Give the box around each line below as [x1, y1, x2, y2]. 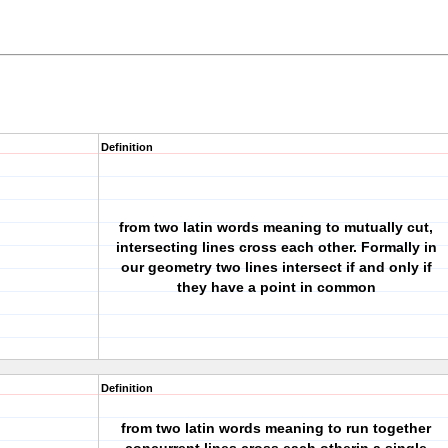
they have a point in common [176, 279, 376, 295]
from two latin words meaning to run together [121, 420, 431, 436]
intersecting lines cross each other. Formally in [115, 239, 437, 255]
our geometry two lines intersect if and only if [120, 259, 432, 275]
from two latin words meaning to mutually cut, [119, 219, 433, 235]
